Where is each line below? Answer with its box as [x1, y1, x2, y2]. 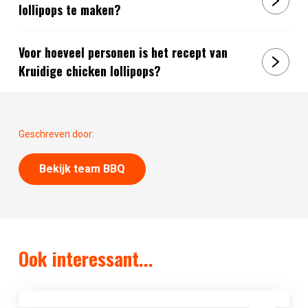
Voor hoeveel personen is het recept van [18, 43, 228, 61]
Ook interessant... [18, 245, 153, 273]
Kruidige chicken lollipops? [18, 61, 161, 80]
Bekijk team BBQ [38, 162, 125, 176]
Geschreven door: [18, 129, 94, 140]
